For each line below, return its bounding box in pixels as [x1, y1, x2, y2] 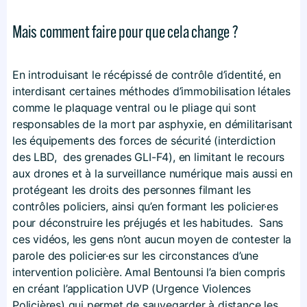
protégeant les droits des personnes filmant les [12, 182, 251, 197]
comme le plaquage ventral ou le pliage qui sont [12, 100, 256, 114]
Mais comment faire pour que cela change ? [12, 21, 238, 42]
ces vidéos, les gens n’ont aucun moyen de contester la [12, 232, 292, 246]
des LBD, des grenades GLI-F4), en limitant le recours [12, 149, 285, 164]
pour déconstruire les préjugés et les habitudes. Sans [12, 215, 284, 230]
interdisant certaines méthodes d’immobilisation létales [12, 84, 291, 98]
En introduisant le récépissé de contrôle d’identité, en [12, 67, 281, 82]
